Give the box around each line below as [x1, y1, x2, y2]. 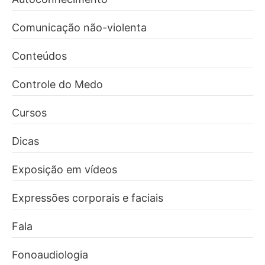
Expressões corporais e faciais [12, 191, 163, 204]
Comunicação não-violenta [12, 21, 147, 34]
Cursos [12, 106, 47, 119]
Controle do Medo [12, 77, 103, 91]
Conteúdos [12, 49, 67, 62]
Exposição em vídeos [12, 163, 117, 176]
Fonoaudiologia [12, 248, 88, 261]
